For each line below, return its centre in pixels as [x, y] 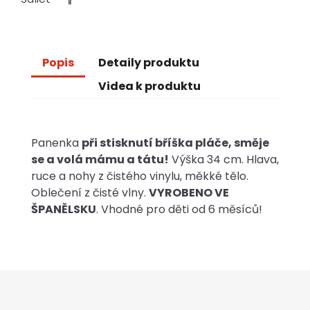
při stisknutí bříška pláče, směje [175, 143]
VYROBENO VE [189, 193]
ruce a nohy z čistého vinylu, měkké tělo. [140, 176]
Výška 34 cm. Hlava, [224, 159]
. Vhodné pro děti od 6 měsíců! [179, 209]
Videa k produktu [150, 86]
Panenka [56, 143]
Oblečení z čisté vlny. [90, 193]
